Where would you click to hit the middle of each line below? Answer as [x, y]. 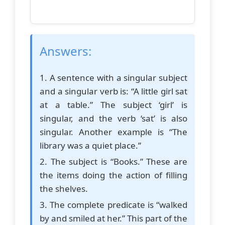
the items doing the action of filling [114, 175]
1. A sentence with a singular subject [114, 78]
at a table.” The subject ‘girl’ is [114, 105]
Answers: [66, 51]
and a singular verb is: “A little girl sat [114, 91]
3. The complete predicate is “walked [114, 205]
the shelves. [64, 189]
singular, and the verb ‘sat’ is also [114, 119]
